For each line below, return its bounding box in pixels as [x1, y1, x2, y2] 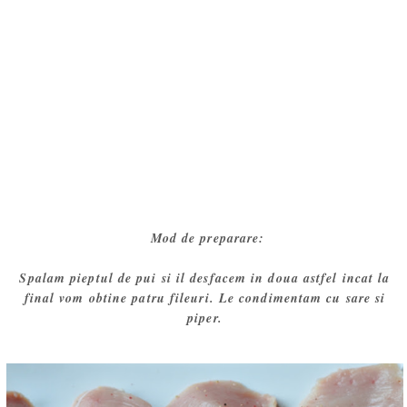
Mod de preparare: [144, 229, 265, 248]
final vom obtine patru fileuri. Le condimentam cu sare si [24, 289, 386, 308]
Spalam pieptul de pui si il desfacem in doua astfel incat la [19, 269, 391, 288]
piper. [187, 309, 223, 328]
